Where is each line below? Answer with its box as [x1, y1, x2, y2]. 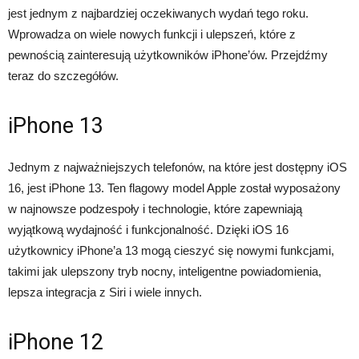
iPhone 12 [8, 329, 103, 356]
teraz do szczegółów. [8, 69, 119, 83]
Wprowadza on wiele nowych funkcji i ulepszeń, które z [8, 27, 296, 42]
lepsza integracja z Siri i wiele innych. [8, 285, 202, 300]
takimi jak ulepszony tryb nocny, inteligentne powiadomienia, [8, 264, 321, 279]
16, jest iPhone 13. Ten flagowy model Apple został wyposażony [8, 181, 341, 196]
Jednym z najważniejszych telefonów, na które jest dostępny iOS [8, 160, 347, 175]
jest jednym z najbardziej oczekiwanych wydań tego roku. [8, 6, 309, 21]
